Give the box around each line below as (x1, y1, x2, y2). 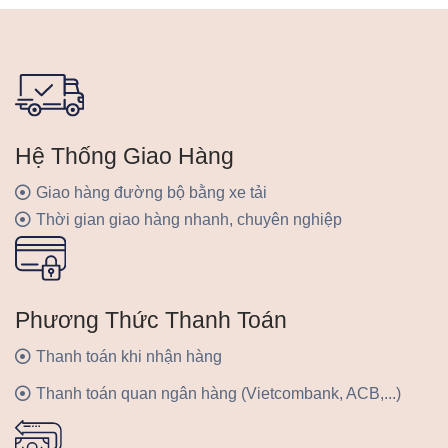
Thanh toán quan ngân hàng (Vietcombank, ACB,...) (36, 384, 401, 402)
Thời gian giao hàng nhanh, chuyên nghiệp (36, 211, 342, 229)
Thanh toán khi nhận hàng (36, 347, 222, 365)
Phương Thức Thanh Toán (15, 306, 287, 333)
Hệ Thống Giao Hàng (15, 143, 234, 170)
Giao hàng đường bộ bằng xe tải (36, 184, 267, 202)
